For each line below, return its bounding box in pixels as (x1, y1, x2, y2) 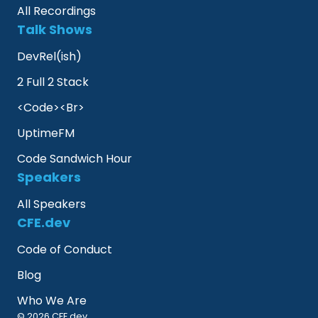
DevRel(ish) (17, 48, 82, 65)
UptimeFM (17, 125, 75, 142)
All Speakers (17, 196, 86, 213)
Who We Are (17, 292, 87, 309)
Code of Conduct (17, 241, 112, 258)
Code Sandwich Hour (17, 150, 132, 168)
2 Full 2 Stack (17, 74, 89, 91)
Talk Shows (17, 21, 92, 39)
